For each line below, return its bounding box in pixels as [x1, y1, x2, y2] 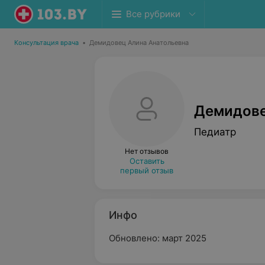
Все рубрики [126, 8, 180, 20]
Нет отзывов [125, 147, 169, 156]
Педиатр [194, 126, 236, 138]
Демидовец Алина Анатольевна [89, 38, 189, 47]
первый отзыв [120, 166, 173, 175]
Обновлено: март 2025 [109, 232, 206, 244]
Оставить [129, 156, 164, 166]
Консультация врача [14, 38, 79, 47]
